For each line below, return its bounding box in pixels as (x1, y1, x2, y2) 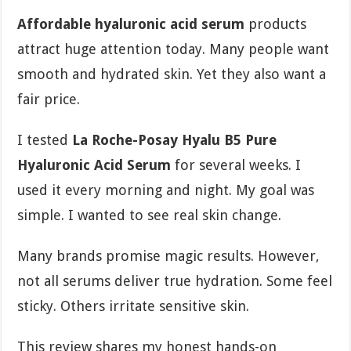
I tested (17, 131, 73, 148)
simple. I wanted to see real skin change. (17, 206, 282, 223)
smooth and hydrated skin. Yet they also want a (17, 65, 327, 82)
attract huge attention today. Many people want (17, 40, 330, 57)
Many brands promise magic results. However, (17, 247, 320, 264)
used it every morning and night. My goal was (17, 181, 315, 198)
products (244, 15, 307, 32)
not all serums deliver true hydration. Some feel (17, 272, 333, 289)
